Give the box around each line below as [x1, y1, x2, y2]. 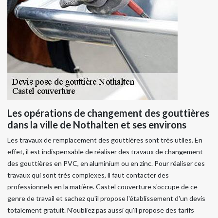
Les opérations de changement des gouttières [7, 107, 209, 119]
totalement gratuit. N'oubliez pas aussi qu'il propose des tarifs [7, 205, 194, 214]
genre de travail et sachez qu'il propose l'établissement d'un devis [7, 194, 205, 202]
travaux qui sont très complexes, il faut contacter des [7, 170, 169, 179]
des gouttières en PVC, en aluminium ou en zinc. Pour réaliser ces [7, 159, 205, 167]
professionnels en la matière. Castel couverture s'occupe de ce [7, 182, 198, 191]
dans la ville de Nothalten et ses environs [7, 118, 186, 130]
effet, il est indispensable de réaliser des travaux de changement [7, 147, 203, 156]
